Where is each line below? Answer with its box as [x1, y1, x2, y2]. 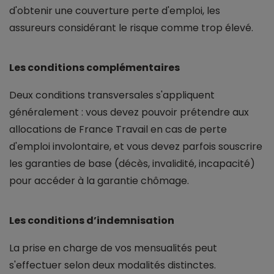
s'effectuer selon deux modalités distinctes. [9, 258, 216, 273]
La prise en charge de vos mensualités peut [9, 241, 217, 256]
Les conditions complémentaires [9, 61, 180, 75]
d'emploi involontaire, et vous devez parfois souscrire [9, 139, 262, 154]
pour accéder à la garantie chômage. [9, 174, 189, 188]
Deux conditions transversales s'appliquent [9, 88, 215, 103]
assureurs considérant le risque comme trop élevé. [9, 21, 253, 35]
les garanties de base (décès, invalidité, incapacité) [9, 157, 255, 171]
